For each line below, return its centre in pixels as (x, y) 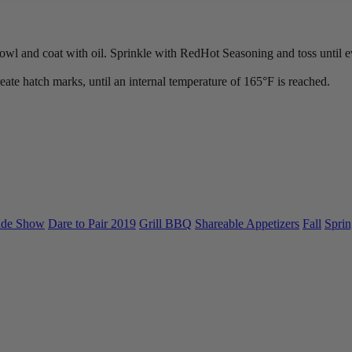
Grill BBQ (165, 224)
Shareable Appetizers (247, 224)
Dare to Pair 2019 (92, 224)
